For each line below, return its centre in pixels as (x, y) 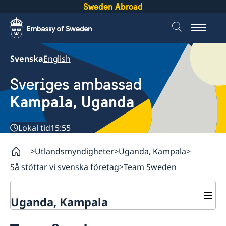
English (57, 59)
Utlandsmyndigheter (74, 152)
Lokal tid (34, 128)
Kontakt (27, 216)
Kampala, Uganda (72, 102)
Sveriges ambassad (76, 85)
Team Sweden (150, 167)
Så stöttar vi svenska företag (65, 167)
